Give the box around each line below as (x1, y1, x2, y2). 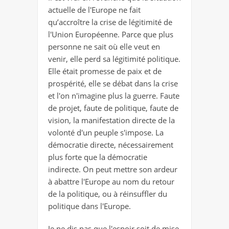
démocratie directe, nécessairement (48, 139, 173, 150)
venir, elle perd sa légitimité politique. (48, 53, 180, 64)
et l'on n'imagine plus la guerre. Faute (48, 90, 179, 101)
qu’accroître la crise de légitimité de (48, 16, 172, 27)
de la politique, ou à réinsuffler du (48, 188, 167, 199)
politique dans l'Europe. (48, 200, 131, 211)
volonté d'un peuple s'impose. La (48, 127, 164, 138)
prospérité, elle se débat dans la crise (48, 78, 178, 88)
